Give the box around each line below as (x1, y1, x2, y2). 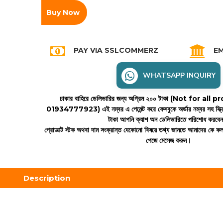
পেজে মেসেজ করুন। (146, 136, 191, 145)
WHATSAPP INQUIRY (143, 71, 216, 80)
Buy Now (46, 8, 80, 17)
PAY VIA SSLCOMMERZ (74, 45, 159, 55)
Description (23, 173, 70, 183)
